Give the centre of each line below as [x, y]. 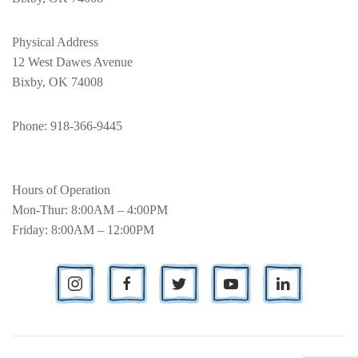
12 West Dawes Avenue [74, 62]
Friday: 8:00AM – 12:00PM [83, 230]
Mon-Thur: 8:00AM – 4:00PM [90, 210]
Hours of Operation [61, 190]
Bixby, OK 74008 [58, 82]
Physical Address [55, 42]
